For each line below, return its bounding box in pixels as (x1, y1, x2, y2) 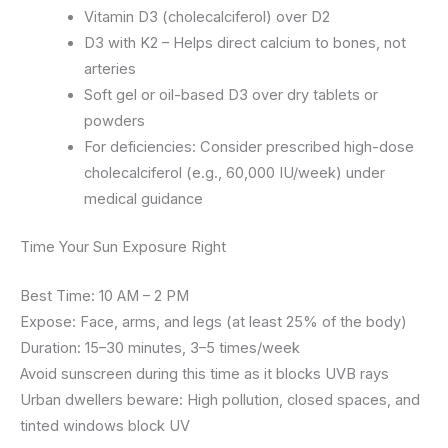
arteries (83, 60, 136, 79)
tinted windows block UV (20, 417, 190, 436)
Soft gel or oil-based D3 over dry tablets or (83, 86, 378, 105)
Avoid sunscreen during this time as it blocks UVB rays (20, 365, 389, 384)
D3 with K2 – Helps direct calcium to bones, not (83, 34, 406, 53)
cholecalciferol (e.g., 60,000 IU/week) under (83, 164, 385, 183)
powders (83, 112, 145, 131)
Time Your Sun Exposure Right (20, 238, 226, 257)
